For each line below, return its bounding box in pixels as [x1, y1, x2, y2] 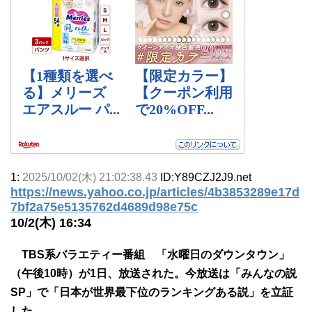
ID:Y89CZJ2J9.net [160, 171, 251, 183]
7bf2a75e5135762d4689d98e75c [10, 199, 198, 214]
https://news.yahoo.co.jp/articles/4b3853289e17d [10, 185, 299, 199]
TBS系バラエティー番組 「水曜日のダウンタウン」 [10, 248, 290, 260]
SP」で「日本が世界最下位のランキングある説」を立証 [10, 286, 293, 298]
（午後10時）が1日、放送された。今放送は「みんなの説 [10, 267, 297, 279]
